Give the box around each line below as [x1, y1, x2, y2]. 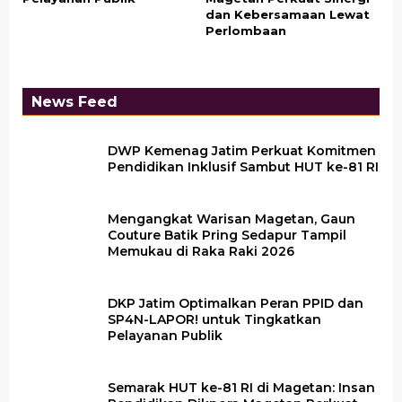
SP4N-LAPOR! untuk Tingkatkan [108, 311, 321, 328]
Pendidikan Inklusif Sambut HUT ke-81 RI [108, 159, 379, 175]
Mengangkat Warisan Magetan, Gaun [108, 211, 355, 227]
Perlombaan [205, 23, 286, 38]
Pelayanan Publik [108, 328, 223, 344]
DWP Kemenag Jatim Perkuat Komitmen [108, 143, 376, 159]
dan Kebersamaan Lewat [205, 7, 370, 22]
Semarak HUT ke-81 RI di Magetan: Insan [108, 380, 375, 396]
